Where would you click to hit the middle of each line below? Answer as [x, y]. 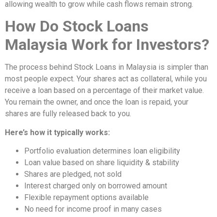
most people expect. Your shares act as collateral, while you [106, 79]
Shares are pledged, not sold [73, 174]
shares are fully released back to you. [68, 114]
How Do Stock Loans [77, 26]
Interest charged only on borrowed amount [96, 186]
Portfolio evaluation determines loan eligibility [102, 151]
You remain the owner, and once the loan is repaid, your [97, 102]
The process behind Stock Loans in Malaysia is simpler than [107, 67]
